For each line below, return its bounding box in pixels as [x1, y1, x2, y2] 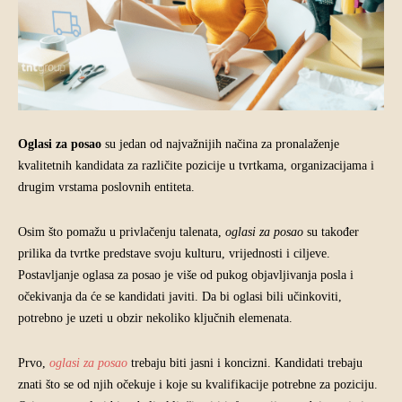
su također [303, 224, 359, 239]
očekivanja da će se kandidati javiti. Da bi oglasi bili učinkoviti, [18, 289, 342, 303]
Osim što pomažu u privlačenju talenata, [18, 224, 225, 239]
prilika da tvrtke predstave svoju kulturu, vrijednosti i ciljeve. [18, 246, 330, 260]
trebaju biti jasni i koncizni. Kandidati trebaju [127, 355, 363, 370]
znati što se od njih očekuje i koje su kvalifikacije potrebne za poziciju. [18, 377, 378, 391]
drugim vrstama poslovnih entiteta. [18, 179, 195, 194]
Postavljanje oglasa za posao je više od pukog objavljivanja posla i [18, 267, 354, 282]
